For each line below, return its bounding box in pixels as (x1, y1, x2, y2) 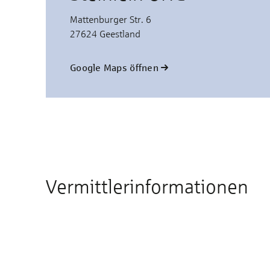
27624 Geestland (70, 28, 140, 39)
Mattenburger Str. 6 (70, 14, 154, 25)
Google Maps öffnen (70, 61, 159, 73)
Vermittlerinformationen (46, 175, 248, 198)
